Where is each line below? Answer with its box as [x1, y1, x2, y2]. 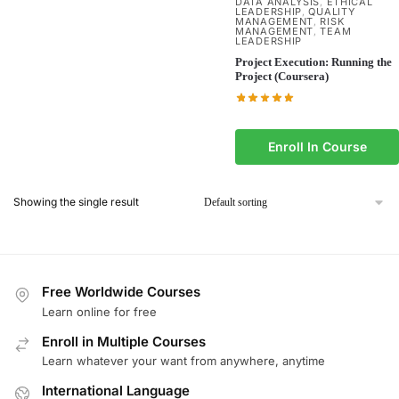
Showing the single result [13, 195, 139, 209]
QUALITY [308, 5, 355, 19]
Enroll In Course [267, 138, 367, 154]
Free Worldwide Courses [42, 283, 200, 301]
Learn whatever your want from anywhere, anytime [42, 353, 325, 368]
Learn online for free [42, 304, 157, 319]
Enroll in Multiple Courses [42, 332, 206, 350]
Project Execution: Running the [235, 55, 392, 69]
